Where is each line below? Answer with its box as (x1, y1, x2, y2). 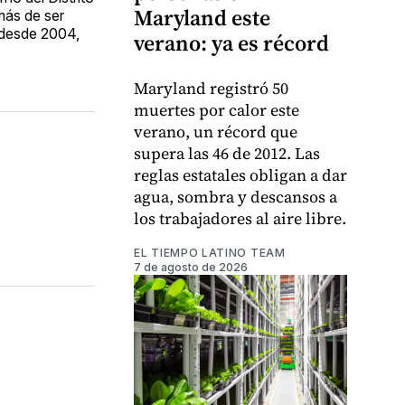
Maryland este (134, 3, 270, 33)
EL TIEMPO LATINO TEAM (134, 246, 286, 260)
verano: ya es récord (134, 28, 329, 59)
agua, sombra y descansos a (134, 185, 337, 209)
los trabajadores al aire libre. (134, 207, 346, 231)
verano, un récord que (134, 120, 297, 144)
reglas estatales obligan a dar (134, 164, 347, 187)
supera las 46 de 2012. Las (134, 142, 320, 165)
